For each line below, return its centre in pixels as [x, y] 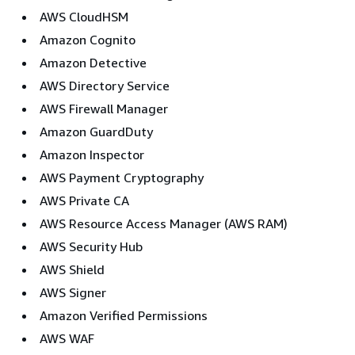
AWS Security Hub [91, 246]
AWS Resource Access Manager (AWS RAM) [164, 223]
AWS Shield [72, 269]
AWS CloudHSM [84, 16]
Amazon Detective [93, 62]
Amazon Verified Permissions [124, 315]
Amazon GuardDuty [96, 131]
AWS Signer [73, 292]
